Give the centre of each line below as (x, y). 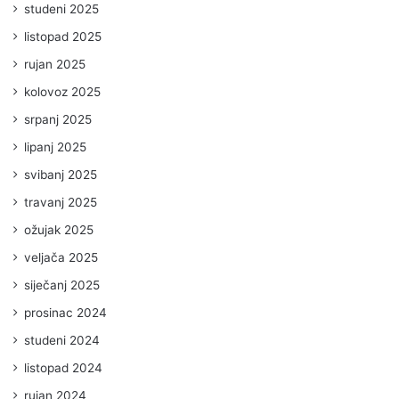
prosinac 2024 (65, 312)
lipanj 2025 (55, 147)
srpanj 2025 (58, 119)
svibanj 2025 (61, 174)
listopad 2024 (63, 367)
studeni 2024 (62, 340)
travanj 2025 (61, 202)
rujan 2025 (55, 64)
